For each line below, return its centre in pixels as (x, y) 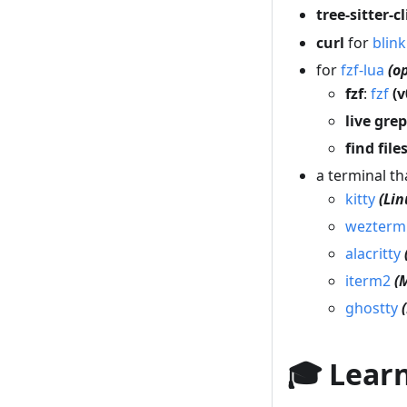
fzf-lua (362, 69)
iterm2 (368, 280)
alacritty (373, 253)
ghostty (372, 308)
